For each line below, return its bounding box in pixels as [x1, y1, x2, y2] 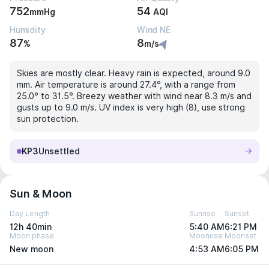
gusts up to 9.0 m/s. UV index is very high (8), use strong [17, 103, 245, 112]
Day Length [10, 209, 50, 218]
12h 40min [10, 222, 52, 232]
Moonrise [189, 231, 223, 240]
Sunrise [189, 209, 216, 218]
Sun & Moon [10, 187, 72, 200]
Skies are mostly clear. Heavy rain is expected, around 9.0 [17, 68, 250, 78]
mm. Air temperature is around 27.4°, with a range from [17, 80, 235, 89]
